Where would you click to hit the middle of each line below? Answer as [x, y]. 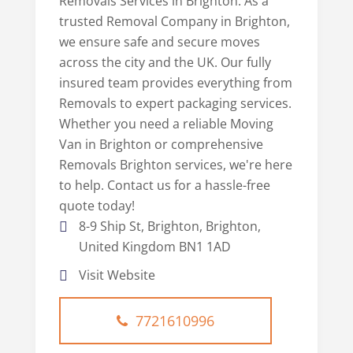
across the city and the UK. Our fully [165, 63]
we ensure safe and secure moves [159, 42]
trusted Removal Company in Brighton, [174, 22]
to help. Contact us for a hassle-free [164, 186]
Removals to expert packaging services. [175, 104]
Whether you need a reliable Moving [166, 124]
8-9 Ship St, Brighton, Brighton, [169, 227]
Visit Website [117, 275]
